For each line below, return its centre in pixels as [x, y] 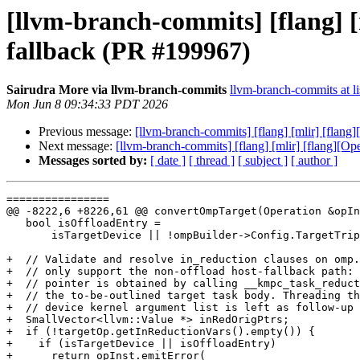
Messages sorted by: [93, 161]
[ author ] [314, 161]
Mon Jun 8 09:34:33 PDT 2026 [87, 104]
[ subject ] [263, 161]
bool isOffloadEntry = [16, 223]
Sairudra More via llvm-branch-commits [117, 90]
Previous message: [87, 132]
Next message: [77, 146]
